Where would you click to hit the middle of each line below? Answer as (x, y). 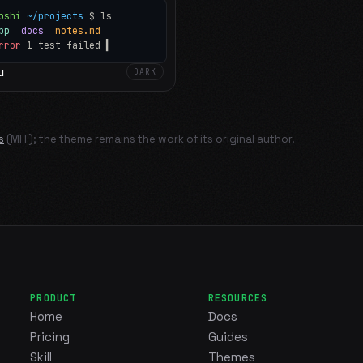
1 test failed (63, 45)
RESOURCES (238, 298)
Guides (228, 336)
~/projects (58, 15)
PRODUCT (53, 298)
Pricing (50, 336)
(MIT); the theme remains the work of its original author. (151, 139)
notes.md (77, 30)
